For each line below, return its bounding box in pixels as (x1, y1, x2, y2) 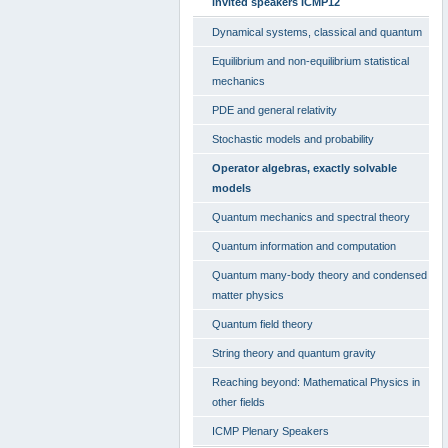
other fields (212, 396, 265, 408)
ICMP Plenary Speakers (212, 425, 329, 437)
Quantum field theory (212, 318, 313, 330)
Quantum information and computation (212, 240, 396, 252)
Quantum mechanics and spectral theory (212, 211, 410, 223)
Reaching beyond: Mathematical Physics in (212, 376, 420, 388)
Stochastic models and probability (212, 133, 374, 145)
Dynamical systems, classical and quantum (212, 26, 422, 38)
